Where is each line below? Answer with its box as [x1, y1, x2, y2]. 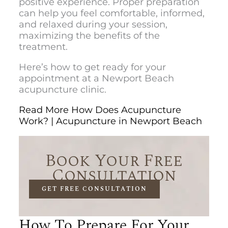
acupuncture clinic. [18, 83, 106, 95]
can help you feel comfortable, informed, [18, 7, 205, 19]
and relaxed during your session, [18, 18, 167, 30]
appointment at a [18, 72, 102, 84]
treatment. [18, 41, 70, 52]
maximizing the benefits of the [18, 30, 160, 41]
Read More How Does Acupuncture [18, 104, 181, 116]
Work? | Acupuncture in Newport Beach [18, 115, 202, 127]
